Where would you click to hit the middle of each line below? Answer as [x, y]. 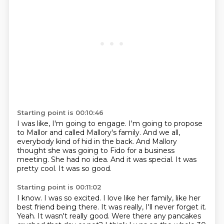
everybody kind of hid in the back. [76, 141]
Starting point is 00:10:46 [60, 112]
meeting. [34, 159]
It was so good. [85, 168]
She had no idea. [80, 159]
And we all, [161, 132]
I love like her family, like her [151, 198]
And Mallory [156, 141]
